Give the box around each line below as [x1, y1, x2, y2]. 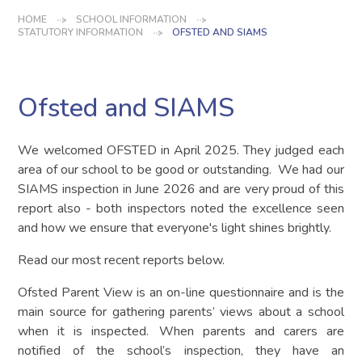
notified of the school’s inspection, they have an [18, 341, 344, 360]
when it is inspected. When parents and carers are [18, 322, 344, 340]
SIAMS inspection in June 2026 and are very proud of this [18, 179, 344, 198]
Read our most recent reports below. [18, 250, 225, 269]
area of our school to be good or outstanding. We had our [18, 160, 344, 179]
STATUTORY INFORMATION [18, 25, 144, 39]
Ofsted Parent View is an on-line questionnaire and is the [18, 283, 344, 301]
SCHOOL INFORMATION [76, 12, 187, 26]
